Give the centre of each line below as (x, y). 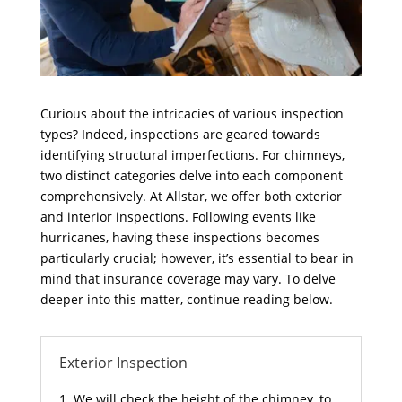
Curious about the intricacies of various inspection (192, 113)
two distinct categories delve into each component (191, 175)
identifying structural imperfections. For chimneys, (192, 154)
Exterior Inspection (123, 362)
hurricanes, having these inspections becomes (179, 237)
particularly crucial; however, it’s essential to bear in (197, 258)
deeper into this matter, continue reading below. (186, 299)
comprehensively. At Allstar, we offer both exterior (191, 196)
